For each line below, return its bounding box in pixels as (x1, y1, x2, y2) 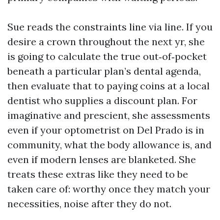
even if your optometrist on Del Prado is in (7, 124, 204, 136)
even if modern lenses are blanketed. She (7, 153, 196, 165)
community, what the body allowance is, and (7, 138, 212, 151)
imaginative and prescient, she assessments (7, 109, 210, 121)
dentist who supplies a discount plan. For (7, 94, 197, 107)
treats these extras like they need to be (7, 168, 188, 180)
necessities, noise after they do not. (7, 197, 171, 210)
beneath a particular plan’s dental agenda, (7, 65, 201, 77)
